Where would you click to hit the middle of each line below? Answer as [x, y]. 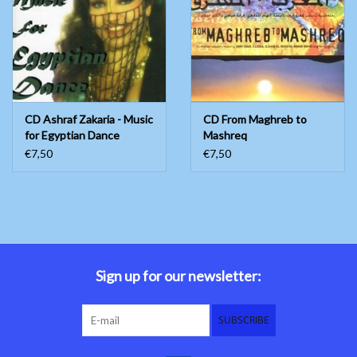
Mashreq [225, 135]
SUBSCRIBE [243, 320]
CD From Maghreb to [255, 120]
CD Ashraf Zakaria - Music [89, 120]
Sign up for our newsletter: [178, 276]
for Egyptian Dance [72, 135]
